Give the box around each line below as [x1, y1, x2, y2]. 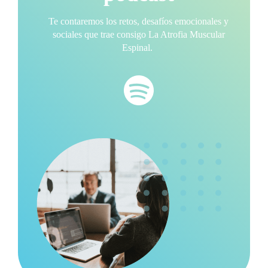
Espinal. [122, 42, 155, 53]
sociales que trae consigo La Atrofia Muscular [52, 29, 225, 40]
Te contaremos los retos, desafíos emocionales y [48, 16, 229, 27]
